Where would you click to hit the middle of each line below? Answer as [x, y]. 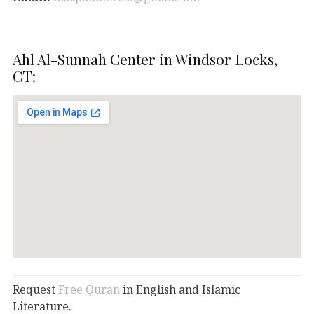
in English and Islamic [180, 289]
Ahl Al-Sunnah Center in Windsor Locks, [145, 59]
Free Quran [89, 289]
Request [35, 289]
